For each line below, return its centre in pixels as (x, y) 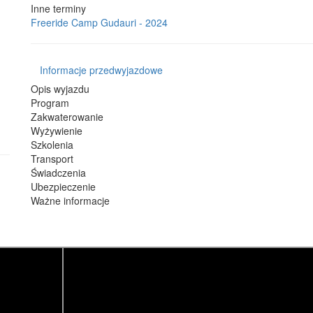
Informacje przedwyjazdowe (101, 70)
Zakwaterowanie (67, 117)
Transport (52, 159)
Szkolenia (52, 145)
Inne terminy (58, 8)
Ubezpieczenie (63, 187)
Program (50, 103)
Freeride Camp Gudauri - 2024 (99, 22)
